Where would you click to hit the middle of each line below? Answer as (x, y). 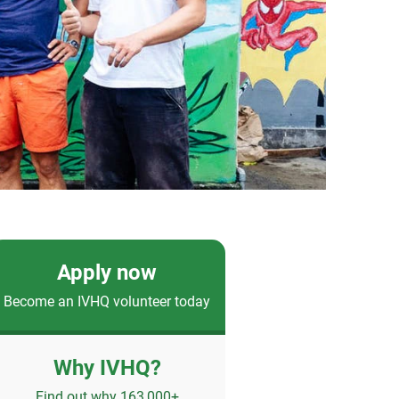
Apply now (107, 272)
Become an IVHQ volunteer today (107, 301)
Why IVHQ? (107, 368)
